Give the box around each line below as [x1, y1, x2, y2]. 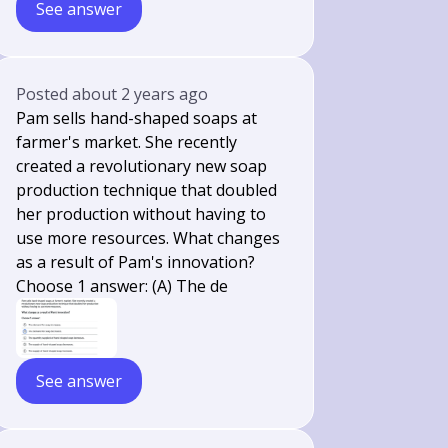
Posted [16, 83, 73, 105]
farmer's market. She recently [16, 131, 238, 153]
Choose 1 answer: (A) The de [16, 275, 229, 297]
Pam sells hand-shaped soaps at [16, 107, 258, 129]
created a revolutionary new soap [16, 155, 268, 177]
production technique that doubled [16, 179, 278, 201]
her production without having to [16, 203, 267, 225]
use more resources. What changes [16, 227, 281, 249]
